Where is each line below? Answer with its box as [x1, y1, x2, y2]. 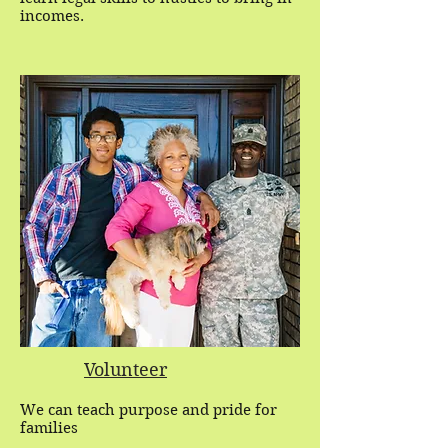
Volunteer [84, 359, 167, 380]
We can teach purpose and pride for [20, 401, 277, 419]
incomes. [20, 7, 84, 25]
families [20, 419, 78, 437]
